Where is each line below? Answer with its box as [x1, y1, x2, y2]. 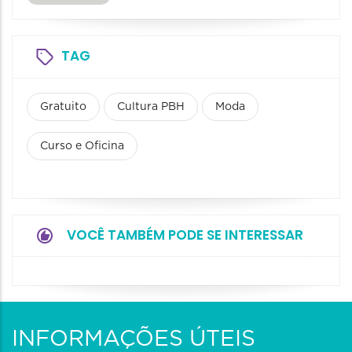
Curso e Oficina [40, 141, 124, 152]
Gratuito [40, 101, 86, 113]
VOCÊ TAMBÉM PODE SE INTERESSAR [67, 225, 303, 245]
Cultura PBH [117, 101, 185, 113]
